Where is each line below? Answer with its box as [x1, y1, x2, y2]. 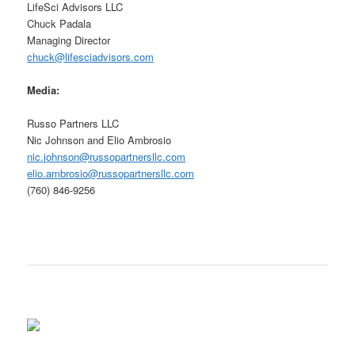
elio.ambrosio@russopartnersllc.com [27, 165, 195, 181]
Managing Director [27, 32, 111, 48]
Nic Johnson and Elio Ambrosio [27, 132, 172, 147]
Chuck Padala [27, 15, 92, 31]
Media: [27, 82, 60, 97]
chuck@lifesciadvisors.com [27, 48, 155, 64]
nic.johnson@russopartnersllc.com [27, 148, 186, 164]
